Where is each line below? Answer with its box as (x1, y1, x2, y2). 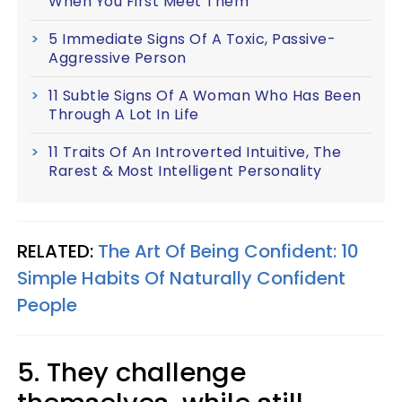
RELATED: (17, 239, 98, 264)
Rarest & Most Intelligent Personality (48, 161, 322, 181)
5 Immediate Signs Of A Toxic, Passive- (48, 29, 336, 49)
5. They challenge (17, 354, 246, 390)
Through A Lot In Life (48, 104, 199, 125)
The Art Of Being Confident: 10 (98, 239, 359, 264)
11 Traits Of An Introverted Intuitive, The (48, 142, 341, 162)
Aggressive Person (48, 48, 187, 68)
